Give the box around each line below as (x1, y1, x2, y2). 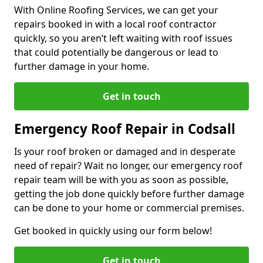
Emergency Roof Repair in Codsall (14, 119, 235, 138)
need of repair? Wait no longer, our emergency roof (14, 159, 242, 172)
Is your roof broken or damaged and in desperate (14, 144, 235, 158)
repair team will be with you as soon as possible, (14, 173, 228, 186)
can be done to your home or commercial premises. (14, 201, 244, 214)
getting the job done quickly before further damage (14, 187, 244, 200)
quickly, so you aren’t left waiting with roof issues (14, 31, 232, 45)
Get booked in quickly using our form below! (14, 224, 212, 237)
